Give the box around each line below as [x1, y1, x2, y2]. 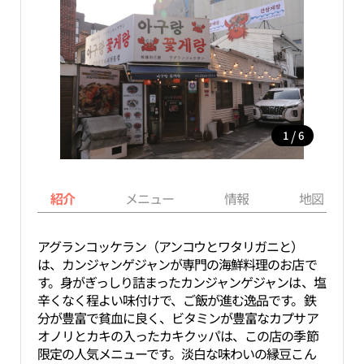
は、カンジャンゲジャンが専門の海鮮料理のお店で [37, 254, 317, 274]
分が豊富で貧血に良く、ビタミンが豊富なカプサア [37, 308, 318, 327]
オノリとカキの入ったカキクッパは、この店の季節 [37, 326, 318, 345]
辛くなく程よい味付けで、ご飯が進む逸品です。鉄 [37, 290, 316, 310]
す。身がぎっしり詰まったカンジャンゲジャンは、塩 [37, 272, 326, 292]
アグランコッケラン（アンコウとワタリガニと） [37, 236, 304, 256]
